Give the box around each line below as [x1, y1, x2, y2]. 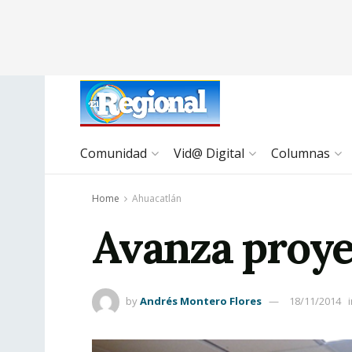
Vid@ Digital [174, 145, 244, 162]
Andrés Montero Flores [140, 294, 262, 309]
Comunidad [80, 145, 147, 162]
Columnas [271, 145, 330, 162]
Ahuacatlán [132, 192, 181, 205]
